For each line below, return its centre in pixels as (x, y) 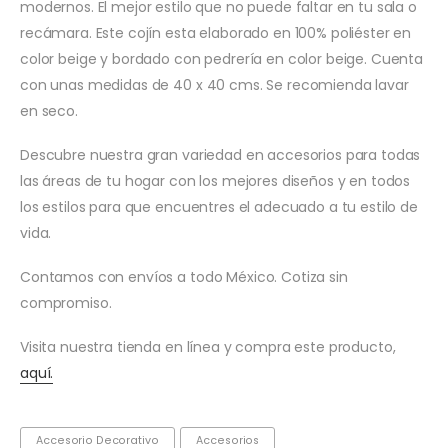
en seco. (49, 110)
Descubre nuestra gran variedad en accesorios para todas (220, 154)
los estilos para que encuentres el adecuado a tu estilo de (219, 206)
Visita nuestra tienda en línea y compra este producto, (208, 346)
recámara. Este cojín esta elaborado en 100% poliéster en (216, 32)
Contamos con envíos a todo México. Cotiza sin (184, 276)
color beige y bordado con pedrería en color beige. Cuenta (222, 58)
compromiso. (66, 302)
